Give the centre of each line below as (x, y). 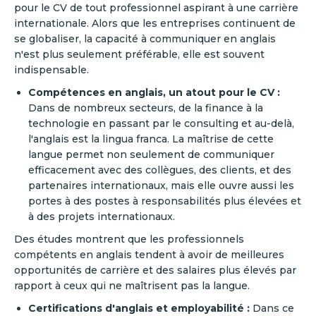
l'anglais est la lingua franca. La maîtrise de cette (151, 139)
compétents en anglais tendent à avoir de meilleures (149, 254)
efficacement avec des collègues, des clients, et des (160, 170)
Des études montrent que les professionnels (129, 239)
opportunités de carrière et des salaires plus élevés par (155, 270)
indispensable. (51, 69)
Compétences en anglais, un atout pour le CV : (154, 92)
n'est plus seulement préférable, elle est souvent (139, 54)
